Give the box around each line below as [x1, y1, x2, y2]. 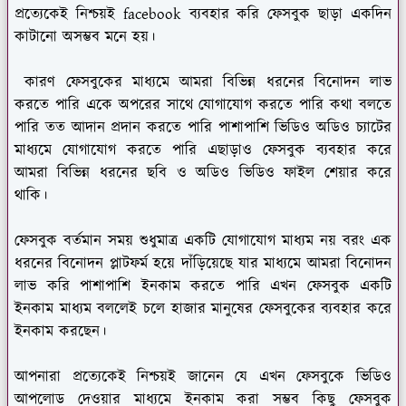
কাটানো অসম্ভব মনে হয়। [14, 25, 155, 48]
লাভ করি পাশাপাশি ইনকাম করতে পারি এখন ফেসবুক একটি [14, 275, 391, 297]
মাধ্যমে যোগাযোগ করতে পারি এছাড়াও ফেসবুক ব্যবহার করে [14, 139, 391, 161]
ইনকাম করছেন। [14, 320, 111, 343]
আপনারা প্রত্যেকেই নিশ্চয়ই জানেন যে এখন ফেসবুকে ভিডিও [14, 365, 391, 388]
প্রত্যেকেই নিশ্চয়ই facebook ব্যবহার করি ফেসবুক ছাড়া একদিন [14, 3, 391, 25]
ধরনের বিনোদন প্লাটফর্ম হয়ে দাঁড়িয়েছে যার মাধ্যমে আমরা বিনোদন [14, 252, 391, 275]
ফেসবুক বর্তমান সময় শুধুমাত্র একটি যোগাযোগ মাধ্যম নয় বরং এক [14, 229, 391, 252]
